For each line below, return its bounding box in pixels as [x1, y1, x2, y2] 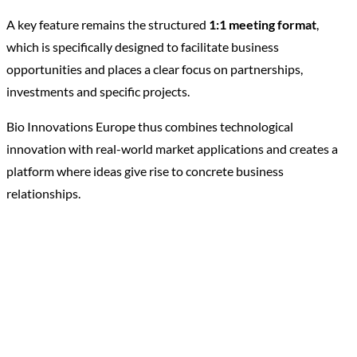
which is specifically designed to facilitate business [6, 39, 279, 54]
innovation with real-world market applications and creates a [6, 141, 338, 156]
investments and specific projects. [6, 84, 190, 99]
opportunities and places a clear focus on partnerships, [6, 61, 303, 76]
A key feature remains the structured [6, 17, 209, 32]
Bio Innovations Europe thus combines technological [6, 119, 293, 134]
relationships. [6, 186, 80, 201]
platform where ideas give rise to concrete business [6, 163, 284, 178]
